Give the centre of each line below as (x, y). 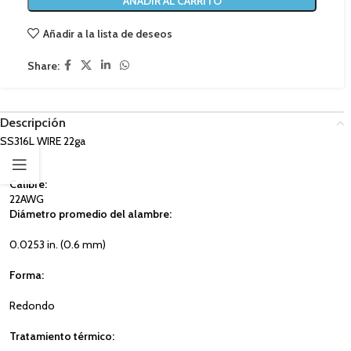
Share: (43, 65)
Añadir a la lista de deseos (107, 33)
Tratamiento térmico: (62, 336)
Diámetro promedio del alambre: (90, 214)
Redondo (32, 306)
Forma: (27, 275)
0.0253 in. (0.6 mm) (58, 244)
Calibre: (28, 184)
